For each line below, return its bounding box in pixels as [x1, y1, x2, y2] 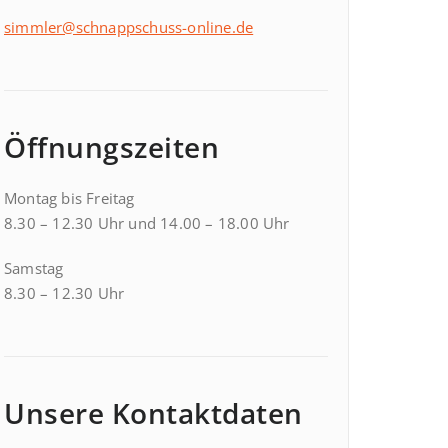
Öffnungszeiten [4, 128, 219, 166]
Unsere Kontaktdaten [4, 394, 303, 432]
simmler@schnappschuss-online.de [4, 17, 254, 37]
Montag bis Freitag [4, 188, 135, 208]
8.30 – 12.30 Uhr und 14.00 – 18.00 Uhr [4, 213, 290, 233]
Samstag [4, 258, 64, 278]
